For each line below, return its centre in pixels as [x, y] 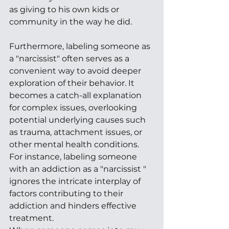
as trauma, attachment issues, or [77, 132]
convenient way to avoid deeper [76, 71]
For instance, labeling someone [74, 156]
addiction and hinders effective [74, 205]
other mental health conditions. [75, 144]
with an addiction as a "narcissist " [79, 169]
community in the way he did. [72, 21]
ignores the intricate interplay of [76, 181]
